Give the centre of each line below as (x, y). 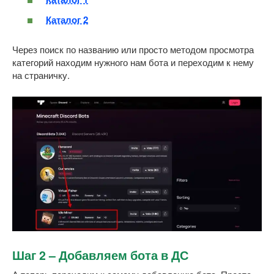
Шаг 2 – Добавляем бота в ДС (100, 255)
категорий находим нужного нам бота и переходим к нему (133, 62)
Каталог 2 (67, 19)
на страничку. (41, 75)
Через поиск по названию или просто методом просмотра (133, 49)
